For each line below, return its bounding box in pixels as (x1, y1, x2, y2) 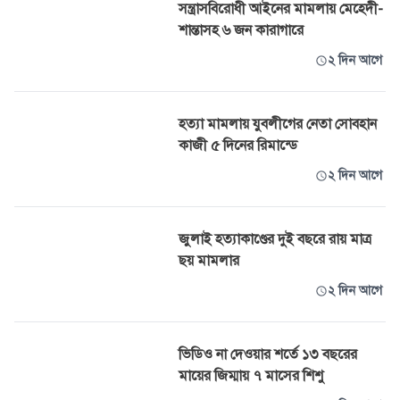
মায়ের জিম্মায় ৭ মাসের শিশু (179, 367, 323, 385)
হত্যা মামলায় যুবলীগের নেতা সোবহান (179, 115, 377, 133)
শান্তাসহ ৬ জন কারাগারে (179, 21, 304, 39)
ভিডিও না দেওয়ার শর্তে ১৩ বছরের (179, 346, 357, 363)
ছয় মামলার (179, 252, 239, 270)
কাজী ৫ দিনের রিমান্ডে (179, 137, 297, 154)
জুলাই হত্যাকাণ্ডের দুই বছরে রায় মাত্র (179, 230, 371, 248)
